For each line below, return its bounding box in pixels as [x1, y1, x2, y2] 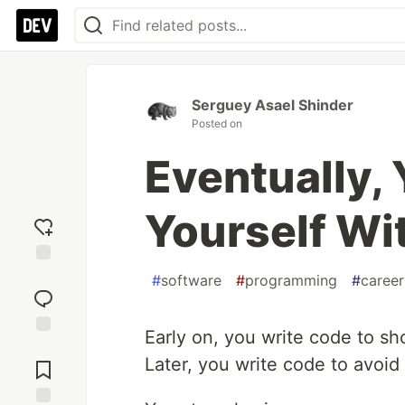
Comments [12, 354, 75, 371]
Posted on [192, 117, 242, 130]
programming [245, 271, 337, 289]
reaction [19, 283, 68, 299]
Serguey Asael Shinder [192, 96, 353, 114]
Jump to [19, 339, 68, 355]
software [161, 271, 221, 289]
